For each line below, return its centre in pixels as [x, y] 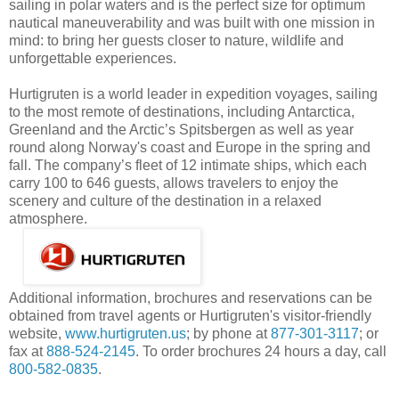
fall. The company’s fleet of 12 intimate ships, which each [188, 165]
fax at [28, 351]
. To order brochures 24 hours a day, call [261, 351]
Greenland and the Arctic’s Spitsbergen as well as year [181, 129]
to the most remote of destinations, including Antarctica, [182, 111]
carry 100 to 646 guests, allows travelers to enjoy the [174, 183]
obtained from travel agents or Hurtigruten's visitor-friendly [190, 315]
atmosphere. [48, 218]
